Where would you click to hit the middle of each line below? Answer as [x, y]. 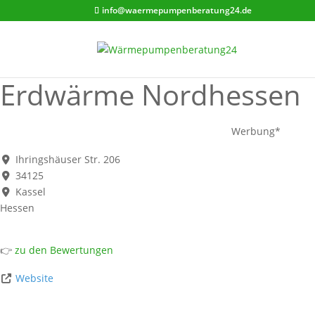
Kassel [30, 191]
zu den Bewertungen [63, 250]
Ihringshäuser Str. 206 [67, 159]
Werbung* [256, 131]
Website [34, 278]
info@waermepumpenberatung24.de [177, 10]
